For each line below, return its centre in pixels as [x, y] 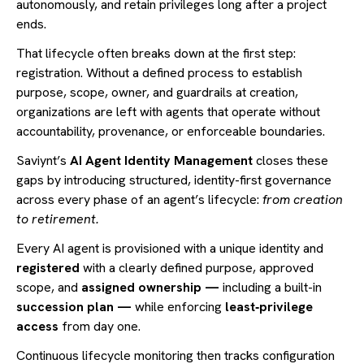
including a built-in [272, 288]
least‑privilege [269, 307]
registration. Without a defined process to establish [159, 73]
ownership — [180, 288]
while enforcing [178, 307]
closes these [290, 161]
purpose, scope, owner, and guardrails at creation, [157, 93]
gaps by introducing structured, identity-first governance [174, 180]
